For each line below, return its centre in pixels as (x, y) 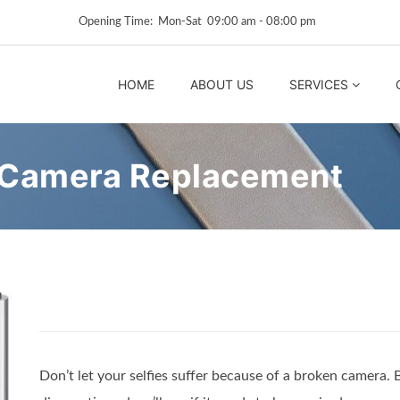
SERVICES (319, 84)
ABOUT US (222, 84)
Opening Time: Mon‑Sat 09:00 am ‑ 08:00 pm (200, 22)
